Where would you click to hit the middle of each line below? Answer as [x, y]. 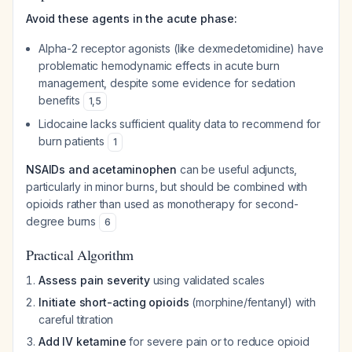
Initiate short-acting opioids [114, 302]
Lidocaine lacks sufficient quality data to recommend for [180, 124]
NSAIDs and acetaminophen [102, 169]
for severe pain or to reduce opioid [218, 341]
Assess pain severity [94, 280]
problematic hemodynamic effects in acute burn [159, 66]
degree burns [62, 221]
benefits [61, 100]
